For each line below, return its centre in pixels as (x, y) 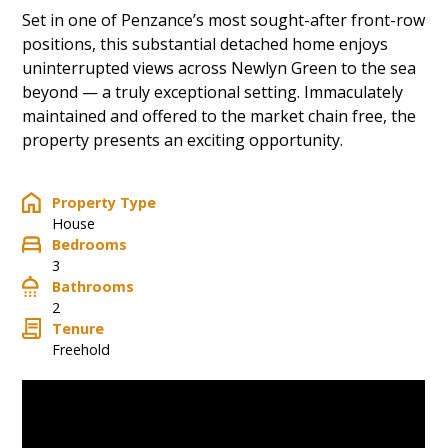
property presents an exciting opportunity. (183, 139)
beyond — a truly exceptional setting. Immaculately (213, 91)
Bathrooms (93, 286)
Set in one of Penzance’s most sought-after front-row (224, 19)
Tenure (78, 328)
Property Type (104, 202)
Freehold (81, 349)
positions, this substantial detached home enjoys (205, 43)
